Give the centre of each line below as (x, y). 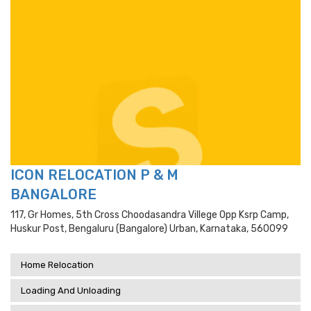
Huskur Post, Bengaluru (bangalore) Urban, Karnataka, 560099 (149, 229)
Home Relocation (57, 265)
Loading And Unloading (71, 291)
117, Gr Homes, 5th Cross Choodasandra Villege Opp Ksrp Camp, (150, 215)
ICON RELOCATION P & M (94, 175)
